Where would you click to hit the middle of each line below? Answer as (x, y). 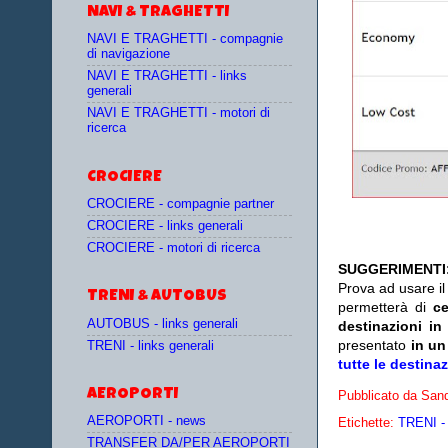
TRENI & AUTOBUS (157, 297)
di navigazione (128, 53)
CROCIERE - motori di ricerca (173, 248)
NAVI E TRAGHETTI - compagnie (185, 38)
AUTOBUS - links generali (162, 323)
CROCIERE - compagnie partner (180, 203)
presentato (374, 345)
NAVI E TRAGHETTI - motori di (178, 113)
